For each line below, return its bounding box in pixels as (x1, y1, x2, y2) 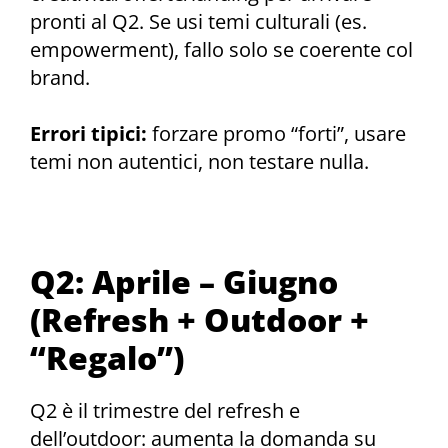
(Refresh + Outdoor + (30, 298, 369, 342)
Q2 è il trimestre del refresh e (30, 397, 300, 425)
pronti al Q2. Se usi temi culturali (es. (30, 7, 367, 35)
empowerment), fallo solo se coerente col (30, 35, 413, 63)
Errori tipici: (30, 120, 147, 148)
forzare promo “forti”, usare (147, 120, 406, 148)
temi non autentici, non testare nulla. (30, 148, 369, 176)
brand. (30, 63, 90, 91)
